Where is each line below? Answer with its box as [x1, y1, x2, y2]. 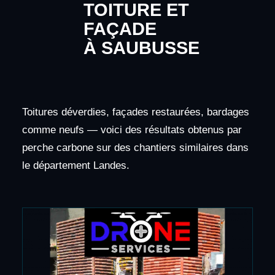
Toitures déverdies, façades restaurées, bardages [21, 106, 249, 118]
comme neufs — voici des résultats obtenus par [21, 124, 242, 136]
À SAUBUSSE [83, 38, 199, 58]
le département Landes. [21, 160, 130, 172]
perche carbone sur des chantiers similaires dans [21, 142, 249, 154]
